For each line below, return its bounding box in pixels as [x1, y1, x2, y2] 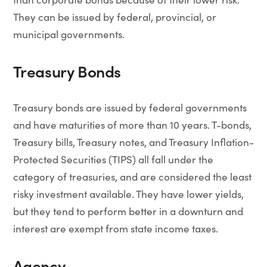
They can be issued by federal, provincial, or [13, 10, 216, 24]
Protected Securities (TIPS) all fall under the [13, 152, 213, 166]
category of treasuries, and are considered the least [13, 169, 252, 184]
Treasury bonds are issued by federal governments [13, 100, 247, 114]
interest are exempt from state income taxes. [13, 221, 218, 235]
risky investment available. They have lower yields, [13, 187, 244, 201]
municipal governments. [13, 27, 125, 41]
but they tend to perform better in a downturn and [13, 204, 243, 218]
